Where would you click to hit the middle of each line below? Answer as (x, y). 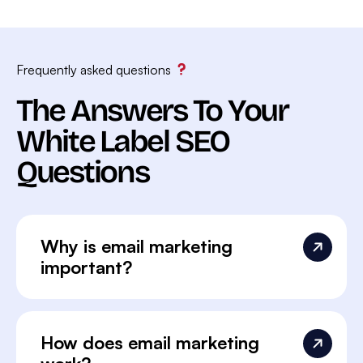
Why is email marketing (137, 246)
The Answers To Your (152, 110)
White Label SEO (123, 141)
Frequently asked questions (95, 69)
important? (86, 267)
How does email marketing (150, 342)
